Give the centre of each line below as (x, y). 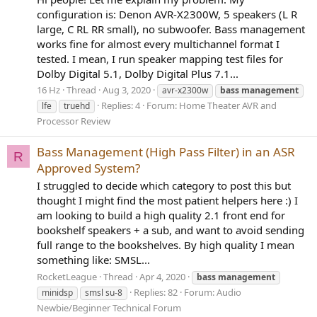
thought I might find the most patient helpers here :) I (167, 201)
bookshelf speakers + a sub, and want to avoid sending (171, 230)
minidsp (57, 293)
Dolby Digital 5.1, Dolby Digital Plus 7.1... (138, 73)
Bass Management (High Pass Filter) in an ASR (166, 151)
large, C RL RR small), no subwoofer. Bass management (171, 29)
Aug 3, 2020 (127, 90)
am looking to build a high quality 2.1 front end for (161, 215)
